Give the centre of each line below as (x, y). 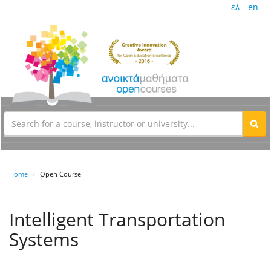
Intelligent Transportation (117, 220)
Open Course (60, 174)
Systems (44, 240)
